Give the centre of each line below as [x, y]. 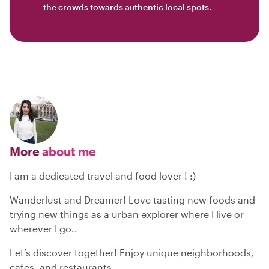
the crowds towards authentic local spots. [127, 7]
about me [68, 151]
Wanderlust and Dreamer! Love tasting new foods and [132, 199]
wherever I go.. [44, 228]
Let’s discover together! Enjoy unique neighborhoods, [132, 252]
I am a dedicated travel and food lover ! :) [103, 175]
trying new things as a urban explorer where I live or [127, 214]
